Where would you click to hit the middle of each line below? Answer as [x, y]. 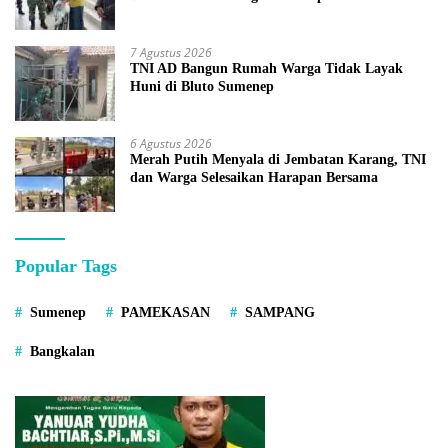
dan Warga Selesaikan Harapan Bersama [254, 177]
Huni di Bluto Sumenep [202, 86]
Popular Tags [66, 265]
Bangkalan [62, 351]
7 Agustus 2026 [171, 52]
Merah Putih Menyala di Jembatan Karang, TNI [278, 159]
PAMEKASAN [165, 312]
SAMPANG [280, 312]
